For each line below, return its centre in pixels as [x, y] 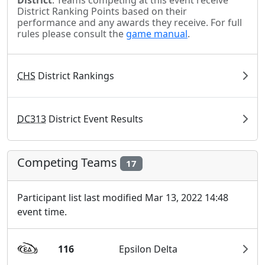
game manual [157, 34]
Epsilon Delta [148, 249]
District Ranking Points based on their [102, 12]
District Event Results [95, 119]
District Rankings [75, 76]
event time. [42, 212]
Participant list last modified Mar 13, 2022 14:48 [123, 198]
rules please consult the [72, 34]
